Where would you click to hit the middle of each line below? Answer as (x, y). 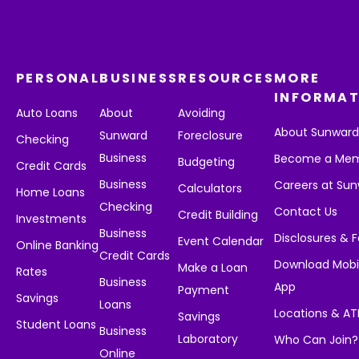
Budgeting (207, 162)
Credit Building (218, 215)
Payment (204, 290)
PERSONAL (58, 78)
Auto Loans (47, 113)
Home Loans (50, 192)
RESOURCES (226, 78)
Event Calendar (221, 241)
